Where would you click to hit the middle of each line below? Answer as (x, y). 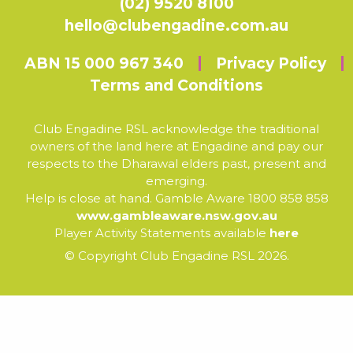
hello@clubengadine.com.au (176, 25)
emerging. (176, 180)
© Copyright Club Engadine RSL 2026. (176, 256)
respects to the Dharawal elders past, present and (176, 163)
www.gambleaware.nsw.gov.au (176, 215)
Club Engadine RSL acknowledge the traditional (176, 128)
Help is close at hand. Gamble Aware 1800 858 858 (176, 198)
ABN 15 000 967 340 (104, 63)
